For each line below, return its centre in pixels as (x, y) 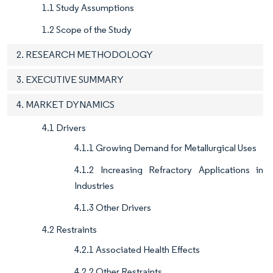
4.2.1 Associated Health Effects (137, 249)
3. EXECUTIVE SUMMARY (70, 79)
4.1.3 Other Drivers (113, 207)
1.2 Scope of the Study (87, 29)
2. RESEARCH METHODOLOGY (85, 54)
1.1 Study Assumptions (88, 7)
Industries (94, 185)
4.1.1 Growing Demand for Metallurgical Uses (165, 147)
